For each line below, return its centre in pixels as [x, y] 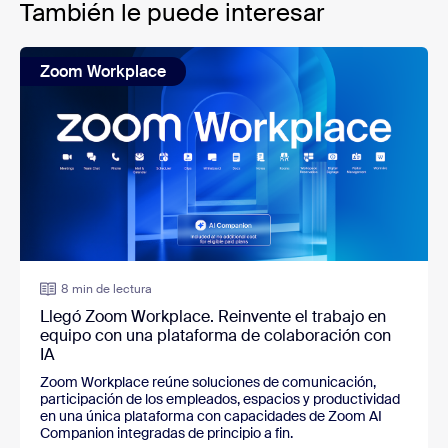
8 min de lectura [106, 289]
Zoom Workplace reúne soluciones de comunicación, [208, 382]
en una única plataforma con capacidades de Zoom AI [211, 416]
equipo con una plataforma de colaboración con [215, 336]
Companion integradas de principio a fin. [166, 433]
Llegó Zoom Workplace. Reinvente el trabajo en [213, 317]
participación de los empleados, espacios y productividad [220, 399]
